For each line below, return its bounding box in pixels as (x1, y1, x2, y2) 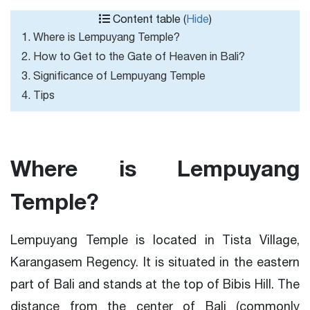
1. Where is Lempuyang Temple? (21, 30, 180, 43)
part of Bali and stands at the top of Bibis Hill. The (10, 277, 300, 291)
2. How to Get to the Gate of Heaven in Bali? (21, 50, 245, 62)
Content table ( (109, 12, 186, 25)
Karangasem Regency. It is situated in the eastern (10, 255, 300, 269)
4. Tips (21, 89, 55, 101)
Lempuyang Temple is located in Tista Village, (10, 232, 300, 247)
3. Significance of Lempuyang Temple (21, 69, 206, 82)
